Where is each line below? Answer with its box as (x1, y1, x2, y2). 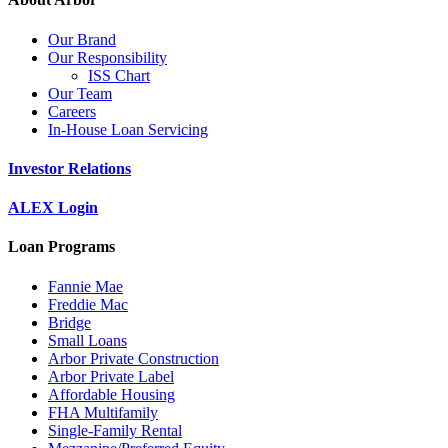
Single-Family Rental (48, 421, 182, 439)
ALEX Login (8, 199, 98, 217)
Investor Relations (8, 159, 131, 177)
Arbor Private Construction (48, 349, 219, 367)
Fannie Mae (48, 277, 123, 295)
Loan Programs (8, 238, 115, 256)
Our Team (48, 84, 112, 102)
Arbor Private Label (48, 367, 174, 385)
